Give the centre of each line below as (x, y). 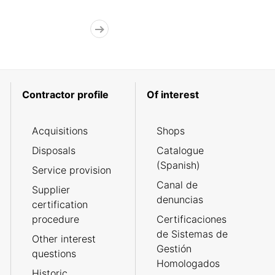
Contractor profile (65, 95)
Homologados (188, 264)
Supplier (51, 190)
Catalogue (180, 151)
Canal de (177, 185)
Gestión (174, 249)
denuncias (180, 200)
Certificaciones (191, 219)
